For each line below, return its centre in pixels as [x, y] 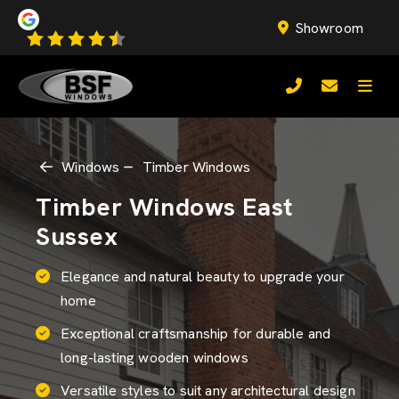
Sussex [77, 236]
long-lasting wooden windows [155, 358]
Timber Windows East [164, 207]
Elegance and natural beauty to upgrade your [203, 277]
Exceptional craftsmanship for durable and [196, 334]
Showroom [329, 28]
